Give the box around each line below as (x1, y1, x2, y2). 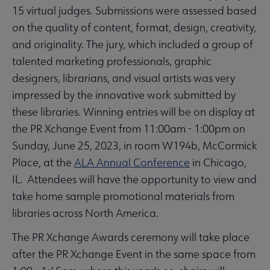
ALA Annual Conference (74, 155, 190, 170)
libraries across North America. (12, 206, 159, 221)
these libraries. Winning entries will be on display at (12, 105, 255, 119)
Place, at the (12, 155, 74, 170)
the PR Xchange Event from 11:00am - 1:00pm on (12, 122, 245, 136)
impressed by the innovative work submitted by (12, 88, 236, 102)
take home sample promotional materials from (12, 189, 234, 204)
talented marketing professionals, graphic (12, 54, 212, 69)
